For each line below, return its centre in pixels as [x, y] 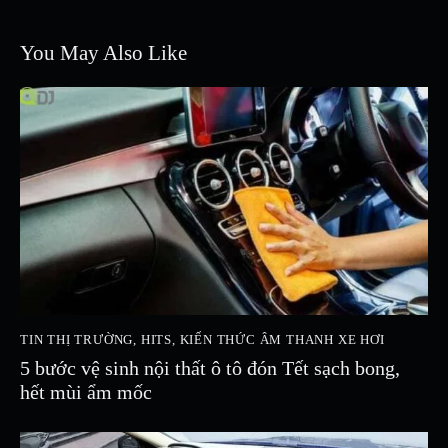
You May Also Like [103, 52]
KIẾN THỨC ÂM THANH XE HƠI [282, 340]
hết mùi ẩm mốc [86, 391]
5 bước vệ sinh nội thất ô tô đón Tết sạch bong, [210, 367]
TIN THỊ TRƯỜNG [77, 340]
